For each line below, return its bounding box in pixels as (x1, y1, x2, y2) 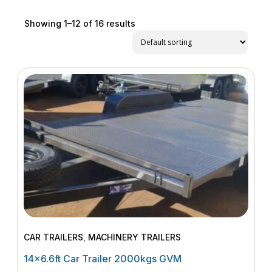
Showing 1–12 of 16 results (24, 18, 136, 29)
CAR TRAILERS (24, 232, 84, 242)
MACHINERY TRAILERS (88, 232, 182, 242)
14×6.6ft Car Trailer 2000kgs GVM (24, 253, 182, 265)
